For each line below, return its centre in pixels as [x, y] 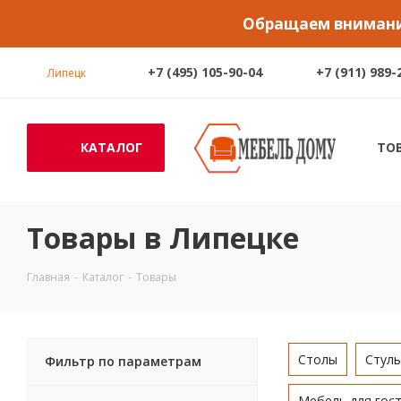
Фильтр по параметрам [123, 361]
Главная [48, 277]
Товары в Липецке [163, 238]
